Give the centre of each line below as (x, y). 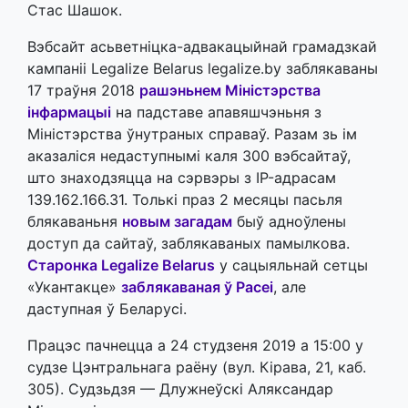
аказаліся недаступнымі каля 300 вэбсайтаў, (189, 155)
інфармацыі (69, 112)
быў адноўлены (289, 221)
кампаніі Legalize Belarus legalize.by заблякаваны (203, 68)
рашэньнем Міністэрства (230, 90)
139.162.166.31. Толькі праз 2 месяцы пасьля (185, 199)
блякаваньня (75, 221)
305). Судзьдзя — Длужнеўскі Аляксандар (180, 388)
